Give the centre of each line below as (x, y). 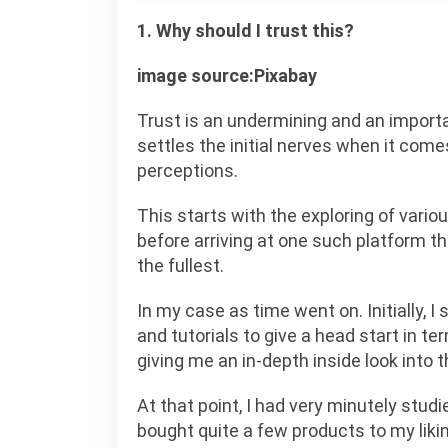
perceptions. (187, 170)
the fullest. (180, 265)
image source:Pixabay (227, 75)
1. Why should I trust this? (245, 30)
